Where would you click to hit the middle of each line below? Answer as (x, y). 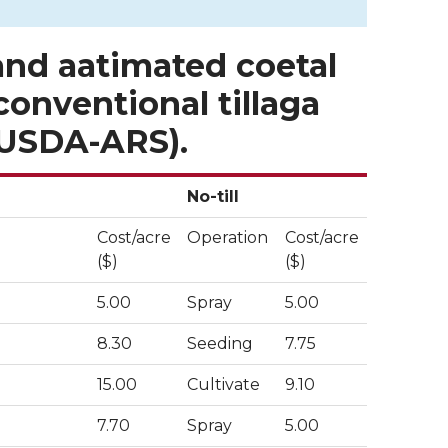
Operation (227, 237)
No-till (213, 196)
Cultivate (223, 384)
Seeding (220, 343)
